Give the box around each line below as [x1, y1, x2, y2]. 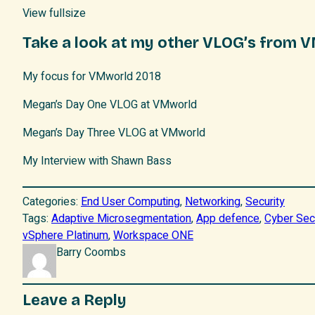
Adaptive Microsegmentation [51, 210, 191, 228]
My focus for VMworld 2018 [22, 68, 161, 86]
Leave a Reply [22, 291, 127, 310]
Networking [185, 193, 240, 211]
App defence [196, 210, 259, 228]
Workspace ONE [113, 227, 193, 245]
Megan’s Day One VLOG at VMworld [22, 96, 197, 114]
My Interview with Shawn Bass [22, 153, 172, 170]
